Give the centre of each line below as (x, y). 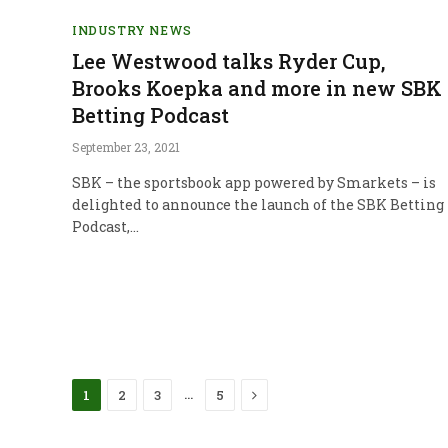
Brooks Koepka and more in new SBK (257, 87)
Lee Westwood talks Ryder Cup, (228, 60)
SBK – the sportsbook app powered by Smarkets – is (254, 182)
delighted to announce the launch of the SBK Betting (258, 204)
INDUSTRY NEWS (132, 29)
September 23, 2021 (126, 146)
